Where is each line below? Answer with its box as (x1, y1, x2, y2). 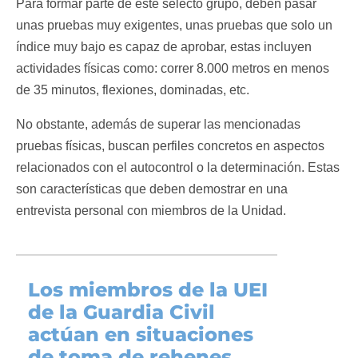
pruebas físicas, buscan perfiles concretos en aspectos (15, 139, 324, 153)
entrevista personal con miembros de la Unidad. (15, 204, 286, 218)
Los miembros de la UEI (27, 278, 268, 302)
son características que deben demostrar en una (15, 182, 288, 197)
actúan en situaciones (27, 323, 253, 347)
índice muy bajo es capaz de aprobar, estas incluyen (15, 40, 312, 54)
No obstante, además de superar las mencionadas (15, 117, 300, 132)
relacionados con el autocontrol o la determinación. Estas (15, 161, 340, 175)
